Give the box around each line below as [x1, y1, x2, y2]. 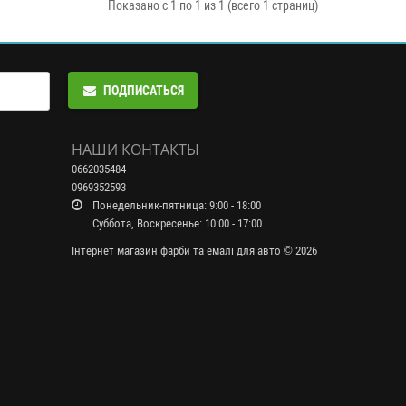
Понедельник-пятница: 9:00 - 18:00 [89, 198, 261, 213]
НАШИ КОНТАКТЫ [71, 140, 199, 160]
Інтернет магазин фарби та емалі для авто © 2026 [71, 244, 317, 258]
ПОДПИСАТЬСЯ [102, 83, 184, 99]
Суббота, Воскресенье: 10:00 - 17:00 [89, 217, 262, 231]
